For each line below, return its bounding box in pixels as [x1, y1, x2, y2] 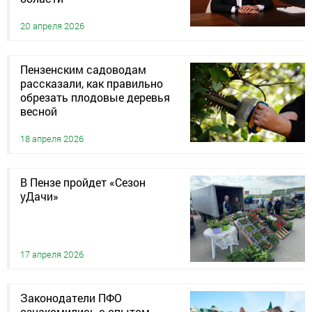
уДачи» [20, 189, 58, 204]
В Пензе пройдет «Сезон [20, 175, 146, 190]
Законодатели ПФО [20, 290, 122, 305]
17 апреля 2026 [20, 247, 84, 260]
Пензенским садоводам [20, 62, 146, 77]
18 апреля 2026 [20, 132, 84, 146]
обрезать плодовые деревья [20, 90, 170, 105]
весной [20, 104, 57, 119]
